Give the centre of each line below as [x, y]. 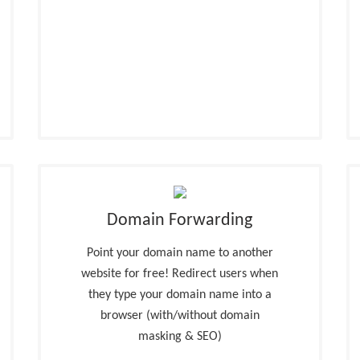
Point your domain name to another [180, 253]
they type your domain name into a [180, 295]
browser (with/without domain [180, 316]
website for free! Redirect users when [180, 274]
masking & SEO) [180, 337]
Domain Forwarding [180, 221]
